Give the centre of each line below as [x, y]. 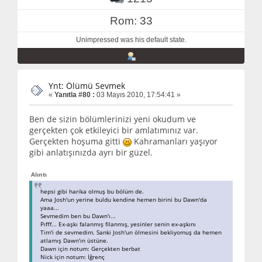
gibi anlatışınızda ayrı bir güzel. [91, 153]
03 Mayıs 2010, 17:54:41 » [138, 94]
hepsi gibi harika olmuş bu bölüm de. [92, 192]
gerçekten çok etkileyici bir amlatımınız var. [114, 130]
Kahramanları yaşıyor [175, 142]
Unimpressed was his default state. [131, 39]
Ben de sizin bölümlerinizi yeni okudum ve [113, 119]
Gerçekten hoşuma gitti [76, 142]
